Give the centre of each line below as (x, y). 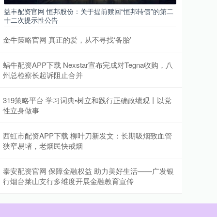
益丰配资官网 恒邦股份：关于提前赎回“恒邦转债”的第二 (89, 11)
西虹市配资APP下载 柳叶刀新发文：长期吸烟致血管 (87, 135)
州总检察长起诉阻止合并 (43, 75)
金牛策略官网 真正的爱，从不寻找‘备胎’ (67, 39)
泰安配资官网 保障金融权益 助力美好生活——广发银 (88, 171)
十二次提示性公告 (31, 20)
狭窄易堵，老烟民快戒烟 (43, 146)
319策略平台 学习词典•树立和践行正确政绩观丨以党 (87, 100)
